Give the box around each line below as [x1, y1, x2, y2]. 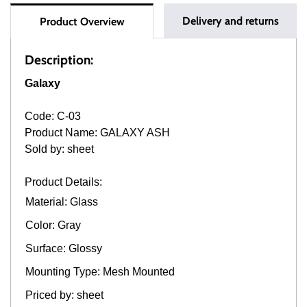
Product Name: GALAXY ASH [25, 126, 170, 138]
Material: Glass [25, 195, 101, 208]
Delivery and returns [182, 14, 279, 27]
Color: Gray [25, 219, 84, 231]
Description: [25, 51, 93, 68]
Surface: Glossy [25, 242, 105, 254]
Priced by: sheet [25, 288, 106, 301]
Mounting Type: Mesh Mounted [25, 265, 177, 278]
